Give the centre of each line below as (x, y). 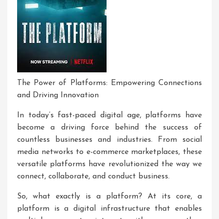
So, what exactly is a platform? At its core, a (109, 197)
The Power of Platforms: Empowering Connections (109, 83)
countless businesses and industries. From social (109, 140)
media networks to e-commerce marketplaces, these (109, 152)
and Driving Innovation (58, 95)
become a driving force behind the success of (109, 128)
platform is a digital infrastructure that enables (109, 209)
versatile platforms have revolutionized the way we (109, 164)
